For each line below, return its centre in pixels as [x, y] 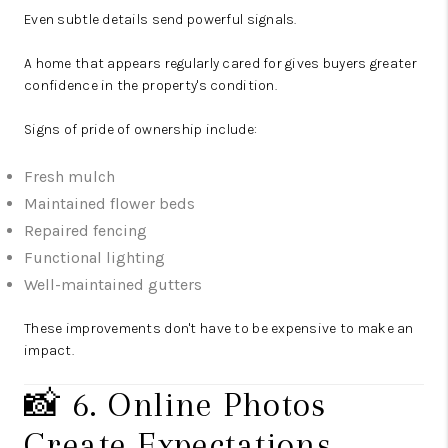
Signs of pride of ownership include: [141, 130]
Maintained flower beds [109, 204]
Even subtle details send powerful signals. [160, 20]
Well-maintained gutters [113, 285]
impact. [49, 351]
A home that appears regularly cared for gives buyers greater [220, 64]
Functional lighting [94, 258]
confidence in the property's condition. [150, 86]
